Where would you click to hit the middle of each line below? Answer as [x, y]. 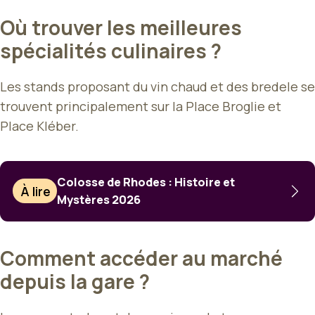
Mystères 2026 [99, 199]
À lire [36, 191]
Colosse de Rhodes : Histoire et [146, 182]
